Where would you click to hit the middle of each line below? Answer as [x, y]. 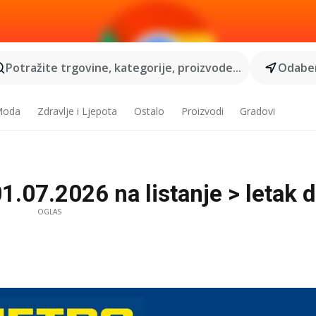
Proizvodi [202, 111]
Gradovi [258, 111]
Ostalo [149, 111]
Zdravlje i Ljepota [77, 111]
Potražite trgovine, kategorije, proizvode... [123, 68]
